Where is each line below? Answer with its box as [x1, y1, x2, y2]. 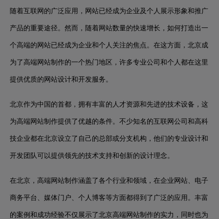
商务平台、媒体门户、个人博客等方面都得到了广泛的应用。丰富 [10, 193, 208, 201]
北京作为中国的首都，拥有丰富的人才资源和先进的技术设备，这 [10, 100, 208, 108]
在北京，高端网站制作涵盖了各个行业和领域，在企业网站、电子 [10, 176, 208, 184]
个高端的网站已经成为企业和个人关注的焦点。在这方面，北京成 [10, 41, 208, 49]
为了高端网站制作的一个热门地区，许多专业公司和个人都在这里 [10, 58, 208, 66]
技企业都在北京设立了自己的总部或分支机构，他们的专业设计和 [10, 134, 208, 142]
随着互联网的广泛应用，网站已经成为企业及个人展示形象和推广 [10, 6, 208, 15]
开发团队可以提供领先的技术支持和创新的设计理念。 [10, 151, 174, 159]
